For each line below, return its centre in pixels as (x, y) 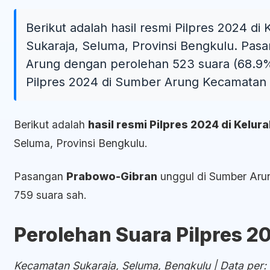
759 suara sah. (50, 195)
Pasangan (40, 176)
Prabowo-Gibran (112, 176)
